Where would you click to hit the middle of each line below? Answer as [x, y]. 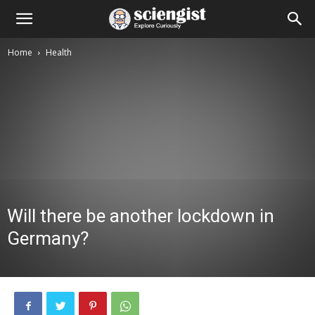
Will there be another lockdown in [141, 216]
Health [59, 52]
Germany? [48, 238]
